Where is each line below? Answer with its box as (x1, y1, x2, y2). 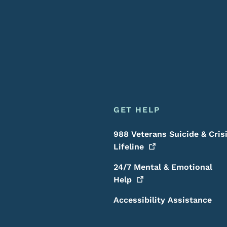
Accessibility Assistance (113, 195, 212, 205)
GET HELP (113, 105, 160, 115)
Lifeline (113, 142, 144, 152)
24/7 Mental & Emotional (113, 162, 212, 172)
